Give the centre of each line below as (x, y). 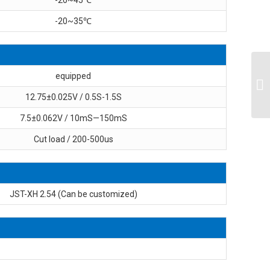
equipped (73, 76)
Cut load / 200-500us (73, 139)
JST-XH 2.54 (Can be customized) (73, 194)
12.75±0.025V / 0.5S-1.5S (73, 97)
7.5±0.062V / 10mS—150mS (73, 118)
